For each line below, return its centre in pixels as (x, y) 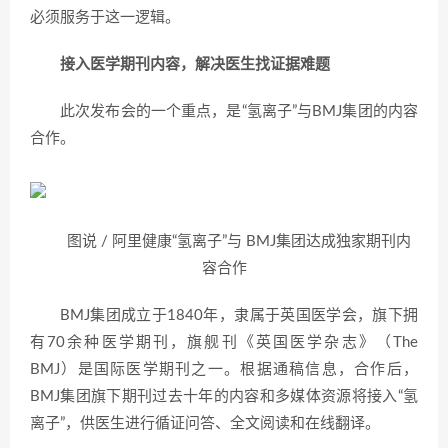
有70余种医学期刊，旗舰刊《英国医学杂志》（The (224, 342)
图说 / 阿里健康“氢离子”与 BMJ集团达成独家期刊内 (239, 241)
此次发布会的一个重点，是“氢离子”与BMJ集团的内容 (239, 111)
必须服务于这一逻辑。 (105, 17)
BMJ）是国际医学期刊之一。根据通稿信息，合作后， (224, 369)
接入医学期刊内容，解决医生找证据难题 (195, 64)
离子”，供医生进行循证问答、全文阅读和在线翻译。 (205, 423)
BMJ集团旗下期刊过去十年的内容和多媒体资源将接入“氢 (224, 396)
